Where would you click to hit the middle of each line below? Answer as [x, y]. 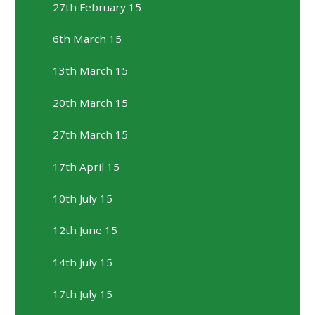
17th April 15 [86, 166]
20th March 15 [91, 102]
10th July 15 [83, 198]
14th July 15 [83, 262]
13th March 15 [91, 71]
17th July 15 [83, 294]
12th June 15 [85, 230]
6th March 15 [88, 39]
